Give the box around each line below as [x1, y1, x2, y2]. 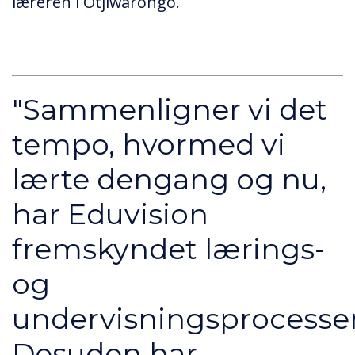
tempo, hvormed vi [12, 126, 285, 162]
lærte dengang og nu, [12, 161, 326, 197]
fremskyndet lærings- [12, 231, 325, 266]
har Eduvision [12, 196, 208, 231]
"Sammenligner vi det [12, 91, 327, 127]
